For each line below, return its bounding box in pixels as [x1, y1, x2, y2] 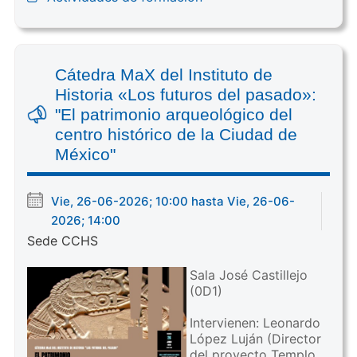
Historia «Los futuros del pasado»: [54, 85, 316, 104]
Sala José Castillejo [189, 267, 308, 284]
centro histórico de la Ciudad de [54, 125, 297, 144]
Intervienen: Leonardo [189, 315, 320, 331]
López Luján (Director [189, 331, 321, 347]
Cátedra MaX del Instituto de [54, 65, 273, 84]
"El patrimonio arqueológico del [54, 105, 292, 124]
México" [54, 145, 116, 164]
